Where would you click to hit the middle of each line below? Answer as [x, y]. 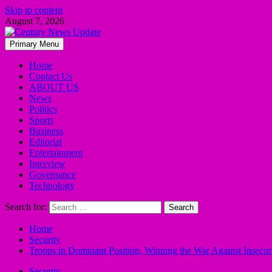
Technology [52, 185]
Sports [41, 120]
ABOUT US [54, 87]
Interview [47, 164]
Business [46, 131]
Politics [43, 109]
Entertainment [56, 153]
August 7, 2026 [35, 21]
